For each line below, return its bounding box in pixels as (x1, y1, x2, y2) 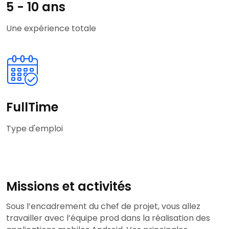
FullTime (6, 99, 58, 116)
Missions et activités (6, 178, 131, 195)
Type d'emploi (6, 123, 63, 135)
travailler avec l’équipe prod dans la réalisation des (6, 212, 210, 224)
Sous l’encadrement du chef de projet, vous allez (6, 200, 200, 213)
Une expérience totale (6, 22, 96, 35)
